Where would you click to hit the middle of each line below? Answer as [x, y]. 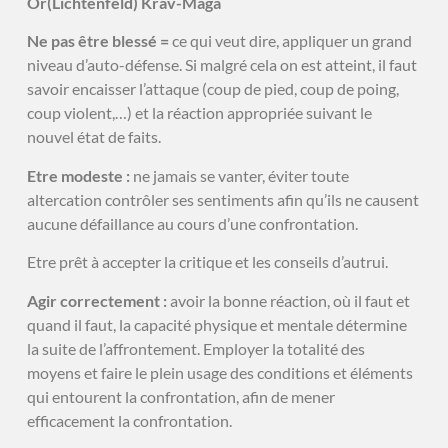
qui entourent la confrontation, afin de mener [180, 396]
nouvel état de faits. [93, 137]
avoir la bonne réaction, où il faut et [289, 300]
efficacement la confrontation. [129, 420]
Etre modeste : [79, 175]
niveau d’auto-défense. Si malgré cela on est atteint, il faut [221, 65]
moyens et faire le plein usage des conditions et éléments [219, 372]
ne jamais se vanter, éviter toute [240, 175]
